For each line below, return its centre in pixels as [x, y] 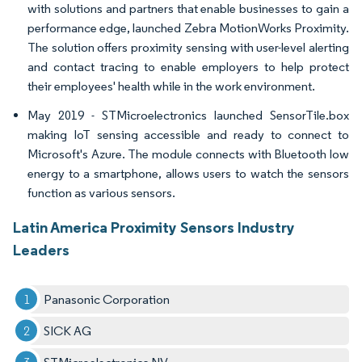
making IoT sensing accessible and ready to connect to [188, 134]
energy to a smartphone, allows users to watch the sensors [188, 173]
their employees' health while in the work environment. [171, 86]
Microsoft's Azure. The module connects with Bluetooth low [188, 154]
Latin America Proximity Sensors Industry [154, 227]
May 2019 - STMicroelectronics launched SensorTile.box [188, 115]
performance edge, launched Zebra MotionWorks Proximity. [188, 27]
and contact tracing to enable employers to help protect [188, 66]
